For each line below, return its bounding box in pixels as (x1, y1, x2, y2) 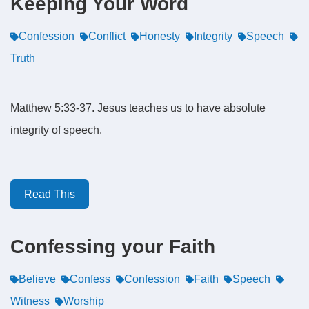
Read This (24, 188, 75, 200)
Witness (10, 295, 50, 307)
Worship (63, 295, 104, 307)
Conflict (88, 30, 126, 42)
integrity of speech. (10, 124, 102, 136)
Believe (19, 273, 56, 285)
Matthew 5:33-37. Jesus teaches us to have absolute (10, 102, 266, 114)
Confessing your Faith (10, 236, 215, 257)
